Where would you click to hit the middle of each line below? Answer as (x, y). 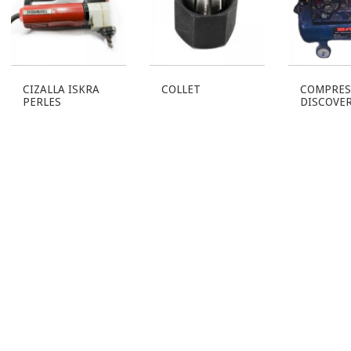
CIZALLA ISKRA (61, 89)
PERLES (42, 101)
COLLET (181, 89)
